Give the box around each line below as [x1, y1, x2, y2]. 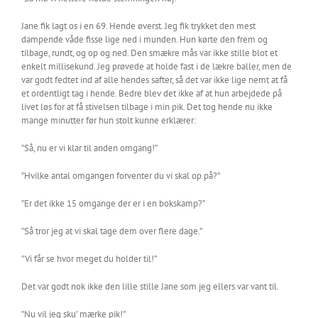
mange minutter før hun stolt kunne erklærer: [21, 114, 196, 126]
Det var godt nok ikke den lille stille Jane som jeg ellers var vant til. [21, 280, 279, 292]
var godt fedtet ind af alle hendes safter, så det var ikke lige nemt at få [21, 74, 287, 86]
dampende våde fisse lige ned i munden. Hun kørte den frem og [21, 33, 268, 45]
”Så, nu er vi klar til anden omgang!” [21, 142, 158, 154]
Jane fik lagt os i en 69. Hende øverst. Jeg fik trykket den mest [21, 20, 256, 32]
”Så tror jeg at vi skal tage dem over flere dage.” [21, 225, 202, 237]
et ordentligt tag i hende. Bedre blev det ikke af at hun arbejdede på [21, 87, 282, 99]
